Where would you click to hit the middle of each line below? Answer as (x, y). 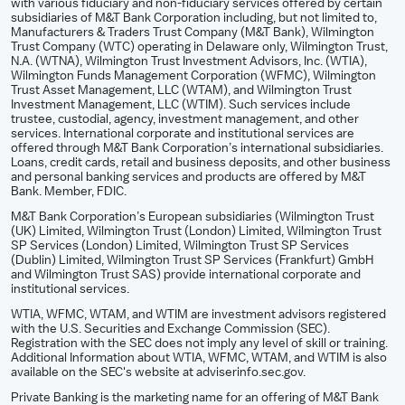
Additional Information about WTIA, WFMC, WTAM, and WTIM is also (199, 358)
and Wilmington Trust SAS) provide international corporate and (186, 274)
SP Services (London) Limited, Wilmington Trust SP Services (180, 245)
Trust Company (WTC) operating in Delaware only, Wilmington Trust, (199, 47)
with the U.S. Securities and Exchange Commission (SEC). (170, 329)
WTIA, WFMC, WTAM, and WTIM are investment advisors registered (198, 314)
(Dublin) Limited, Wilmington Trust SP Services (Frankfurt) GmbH (192, 260)
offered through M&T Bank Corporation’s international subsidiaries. (197, 148)
